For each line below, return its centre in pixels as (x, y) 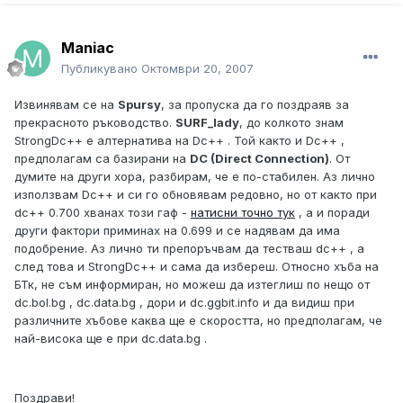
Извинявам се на (66, 105)
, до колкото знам (291, 123)
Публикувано (101, 69)
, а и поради (332, 213)
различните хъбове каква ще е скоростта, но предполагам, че (198, 321)
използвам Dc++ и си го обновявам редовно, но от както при (196, 195)
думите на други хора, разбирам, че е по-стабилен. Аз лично (195, 177)
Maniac (88, 48)
